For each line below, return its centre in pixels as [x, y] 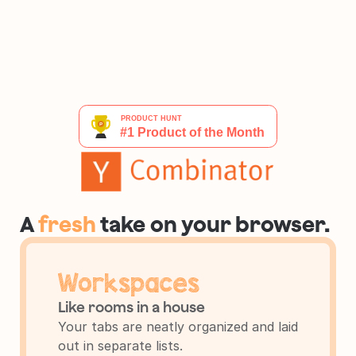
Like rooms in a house [132, 308]
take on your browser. [213, 224]
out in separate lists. [120, 346]
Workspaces [129, 283]
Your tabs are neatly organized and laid [178, 327]
